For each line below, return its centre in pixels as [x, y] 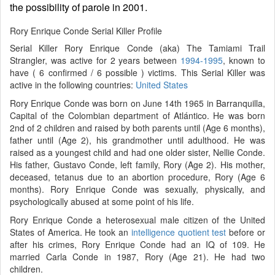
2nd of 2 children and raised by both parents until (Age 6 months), [137, 127]
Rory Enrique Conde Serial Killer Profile [86, 30]
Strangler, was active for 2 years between [95, 60]
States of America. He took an [71, 232]
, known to [244, 60]
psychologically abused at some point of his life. [102, 201]
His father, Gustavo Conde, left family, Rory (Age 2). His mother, [137, 164]
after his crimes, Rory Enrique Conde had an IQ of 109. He [137, 244]
